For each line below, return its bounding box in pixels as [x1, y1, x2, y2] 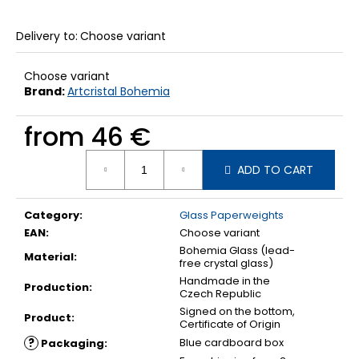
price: [23, 163, 54, 180]
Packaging [38, 336, 104, 352]
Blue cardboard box [179, 335, 284, 351]
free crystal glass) [179, 256, 273, 272]
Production [24, 280, 89, 296]
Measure [23, 148, 71, 165]
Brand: [24, 83, 67, 100]
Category [24, 208, 79, 224]
